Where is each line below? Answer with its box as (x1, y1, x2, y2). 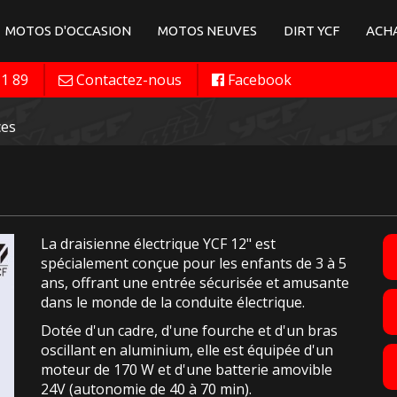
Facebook (228, 70, 292, 90)
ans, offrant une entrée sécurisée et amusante (40, 273, 349, 292)
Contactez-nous (76, 70, 182, 90)
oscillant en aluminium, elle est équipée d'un (40, 340, 333, 360)
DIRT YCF (284, 23, 339, 38)
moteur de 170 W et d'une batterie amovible (40, 360, 332, 379)
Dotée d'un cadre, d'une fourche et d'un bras (40, 321, 338, 340)
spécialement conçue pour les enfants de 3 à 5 (40, 253, 346, 273)
